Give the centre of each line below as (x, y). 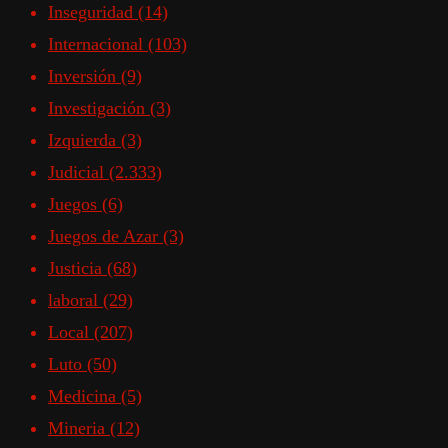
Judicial (78, 172)
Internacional (98, 44)
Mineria (79, 428)
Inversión (84, 76)
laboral (75, 300)
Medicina (84, 396)
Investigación (99, 108)
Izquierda (84, 140)
